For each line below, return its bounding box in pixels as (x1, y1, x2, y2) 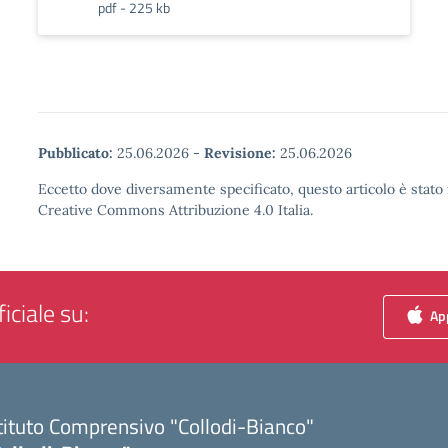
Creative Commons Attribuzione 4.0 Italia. (38, 201, 313, 219)
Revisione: (204, 144, 276, 162)
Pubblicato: (38, 144, 113, 162)
